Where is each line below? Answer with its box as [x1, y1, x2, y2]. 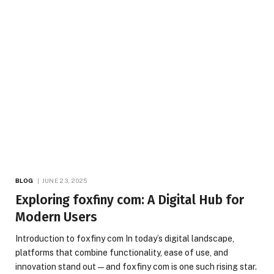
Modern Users [15, 209, 97, 226]
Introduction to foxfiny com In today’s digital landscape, [15, 234, 234, 244]
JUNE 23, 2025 [42, 177, 87, 185]
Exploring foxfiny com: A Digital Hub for [15, 192, 244, 209]
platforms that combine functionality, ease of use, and [15, 248, 228, 258]
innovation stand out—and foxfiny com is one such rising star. [15, 262, 257, 272]
